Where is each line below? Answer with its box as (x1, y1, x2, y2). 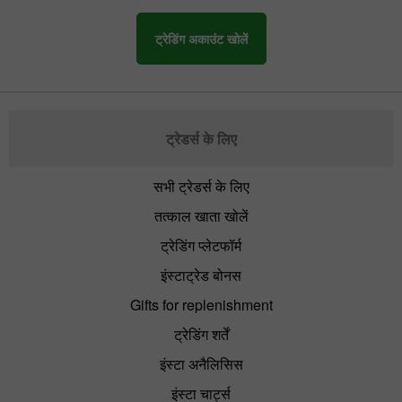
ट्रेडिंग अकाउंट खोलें (154, 29, 248, 48)
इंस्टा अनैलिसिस (159, 353, 243, 374)
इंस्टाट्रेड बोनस (161, 264, 241, 285)
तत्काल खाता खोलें (153, 205, 249, 226)
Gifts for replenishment (129, 293, 273, 315)
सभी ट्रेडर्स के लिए (153, 175, 249, 197)
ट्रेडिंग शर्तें (173, 323, 229, 345)
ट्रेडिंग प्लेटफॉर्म (161, 234, 241, 256)
